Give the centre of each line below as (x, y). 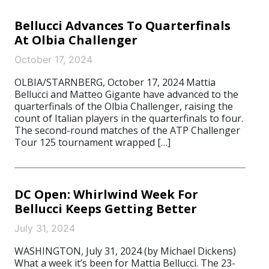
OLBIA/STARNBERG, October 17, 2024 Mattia (115, 82)
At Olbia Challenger (76, 40)
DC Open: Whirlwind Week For (106, 194)
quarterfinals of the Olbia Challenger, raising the (124, 106)
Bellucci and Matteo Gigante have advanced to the (126, 94)
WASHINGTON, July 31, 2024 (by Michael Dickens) (125, 251)
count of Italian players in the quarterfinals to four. (129, 118)
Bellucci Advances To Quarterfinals (122, 26)
